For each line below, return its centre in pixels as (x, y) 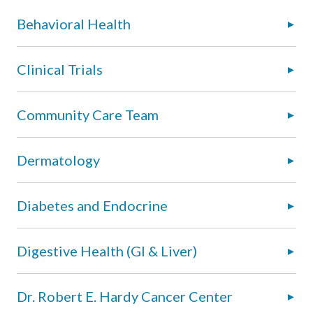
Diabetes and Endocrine (92, 205)
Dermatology (58, 160)
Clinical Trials (60, 69)
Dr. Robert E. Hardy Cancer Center (125, 296)
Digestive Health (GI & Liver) (107, 250)
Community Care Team (88, 114)
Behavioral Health (74, 23)
